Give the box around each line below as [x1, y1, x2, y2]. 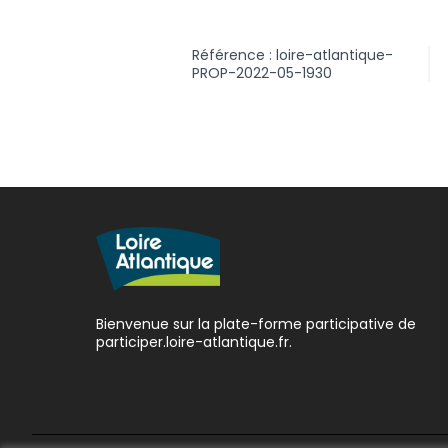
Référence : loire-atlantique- [192, 45, 393, 65]
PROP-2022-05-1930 [192, 63, 332, 83]
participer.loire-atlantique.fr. [96, 332, 292, 352]
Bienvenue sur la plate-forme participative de [96, 314, 416, 334]
